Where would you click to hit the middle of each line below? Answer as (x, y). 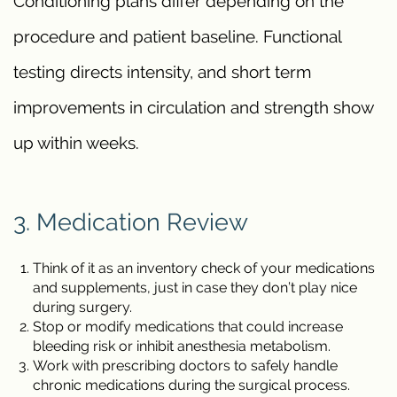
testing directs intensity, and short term (162, 72)
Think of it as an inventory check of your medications (204, 268)
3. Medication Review (131, 221)
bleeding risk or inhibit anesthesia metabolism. (182, 346)
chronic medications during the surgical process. (191, 385)
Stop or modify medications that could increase (188, 326)
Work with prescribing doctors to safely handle (185, 365)
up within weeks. (76, 143)
